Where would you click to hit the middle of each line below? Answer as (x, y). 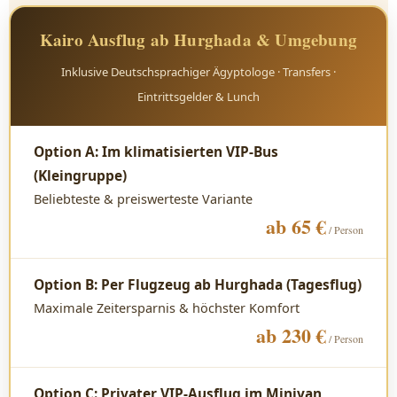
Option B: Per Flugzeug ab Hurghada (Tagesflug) (198, 284)
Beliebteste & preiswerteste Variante (143, 198)
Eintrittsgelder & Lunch (198, 97)
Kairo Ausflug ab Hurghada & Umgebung (198, 39)
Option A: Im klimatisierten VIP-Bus (156, 152)
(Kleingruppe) (80, 175)
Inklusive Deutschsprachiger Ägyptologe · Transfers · (198, 72)
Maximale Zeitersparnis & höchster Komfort (167, 307)
